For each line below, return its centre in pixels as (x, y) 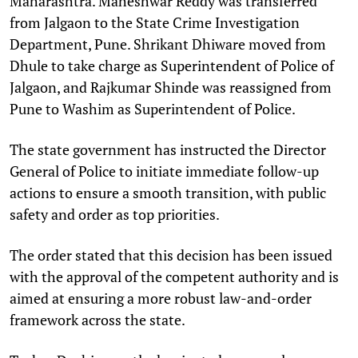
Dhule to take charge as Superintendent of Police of (172, 65)
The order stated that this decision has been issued (171, 255)
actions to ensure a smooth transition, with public (168, 192)
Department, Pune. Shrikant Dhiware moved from (168, 44)
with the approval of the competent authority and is (174, 276)
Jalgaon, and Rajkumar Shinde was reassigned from (171, 87)
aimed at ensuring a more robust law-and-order (161, 298)
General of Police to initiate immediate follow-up (164, 171)
